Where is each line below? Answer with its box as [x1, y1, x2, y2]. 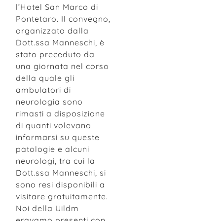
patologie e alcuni [16, 144, 89, 154]
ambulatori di [16, 84, 71, 95]
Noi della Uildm [16, 203, 79, 213]
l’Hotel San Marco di [16, 1, 98, 12]
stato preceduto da [16, 49, 95, 59]
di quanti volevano [16, 120, 91, 130]
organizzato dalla [16, 25, 89, 36]
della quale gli [16, 73, 74, 83]
